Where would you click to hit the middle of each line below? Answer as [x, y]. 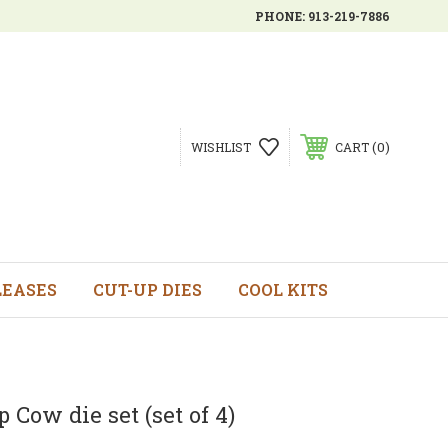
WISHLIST [220, 147]
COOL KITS [282, 289]
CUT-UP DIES [147, 289]
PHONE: [281, 16]
